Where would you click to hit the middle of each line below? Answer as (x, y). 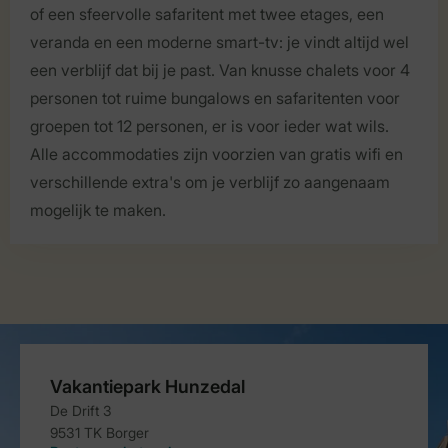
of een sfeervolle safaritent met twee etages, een (207, 13)
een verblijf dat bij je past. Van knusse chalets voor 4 (220, 69)
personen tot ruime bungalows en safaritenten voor (215, 97)
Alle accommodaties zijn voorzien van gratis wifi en (216, 153)
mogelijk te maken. (98, 209)
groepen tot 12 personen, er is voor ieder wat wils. (209, 125)
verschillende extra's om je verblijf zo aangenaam (210, 181)
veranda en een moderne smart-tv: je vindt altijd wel (219, 41)
